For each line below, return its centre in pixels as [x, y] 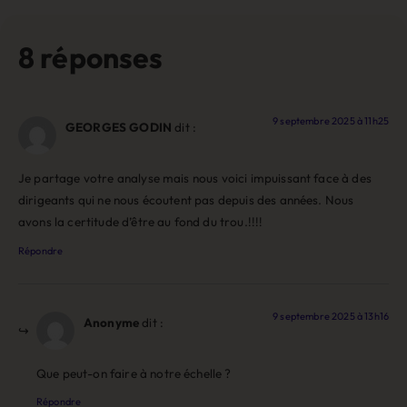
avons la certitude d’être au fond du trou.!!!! [141, 222]
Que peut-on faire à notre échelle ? [134, 374]
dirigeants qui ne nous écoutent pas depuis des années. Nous [186, 200]
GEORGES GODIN [119, 127]
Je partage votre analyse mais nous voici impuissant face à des [195, 179]
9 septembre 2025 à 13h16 [331, 316]
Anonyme [112, 322]
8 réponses [91, 57]
